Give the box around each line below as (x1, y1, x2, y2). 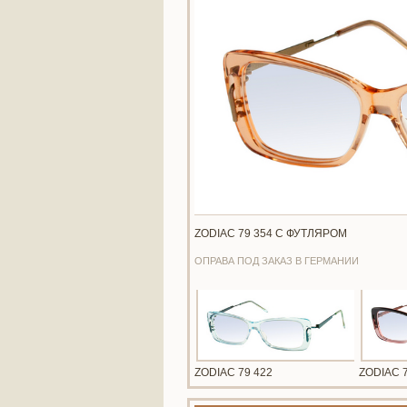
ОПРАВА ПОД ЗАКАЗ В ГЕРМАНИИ (194, 255, 359, 266)
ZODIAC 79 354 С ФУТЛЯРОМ (194, 227, 347, 240)
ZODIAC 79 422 (194, 366, 273, 380)
